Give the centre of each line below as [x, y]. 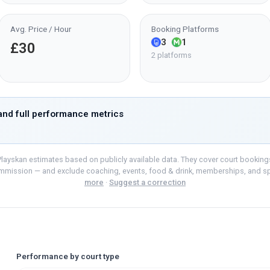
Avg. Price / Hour [41, 29]
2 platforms [171, 55]
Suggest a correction [147, 182]
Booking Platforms [185, 29]
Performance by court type [68, 256]
